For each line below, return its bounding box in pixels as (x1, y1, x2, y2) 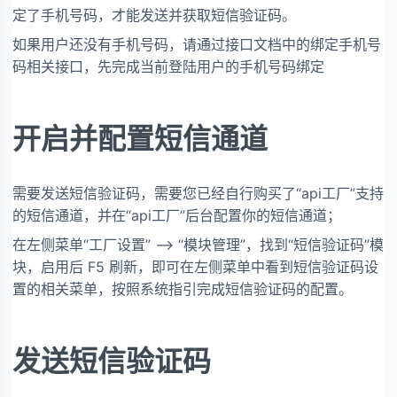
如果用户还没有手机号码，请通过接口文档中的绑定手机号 (12, 35, 381, 53)
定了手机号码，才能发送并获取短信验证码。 (12, 5, 296, 24)
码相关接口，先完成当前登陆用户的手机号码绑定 (12, 57, 324, 75)
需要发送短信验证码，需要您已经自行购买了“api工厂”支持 (12, 184, 384, 203)
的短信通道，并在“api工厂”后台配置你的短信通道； (12, 206, 341, 225)
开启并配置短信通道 (12, 121, 268, 156)
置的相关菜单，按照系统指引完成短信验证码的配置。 (12, 280, 353, 299)
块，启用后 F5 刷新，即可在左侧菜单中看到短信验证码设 (12, 258, 378, 276)
